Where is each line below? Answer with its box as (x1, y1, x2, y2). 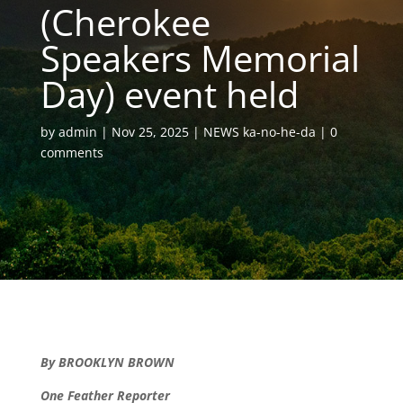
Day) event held (40, 69, 299, 119)
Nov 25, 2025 (111, 123, 189, 140)
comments (40, 144, 103, 161)
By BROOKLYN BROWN (40, 354, 175, 371)
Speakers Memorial (40, 33, 360, 83)
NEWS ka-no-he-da (202, 123, 316, 140)
